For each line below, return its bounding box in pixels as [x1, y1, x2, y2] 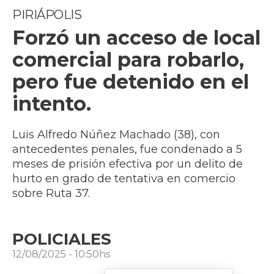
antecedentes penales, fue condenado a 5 [12, 143, 242, 157]
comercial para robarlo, [12, 48, 244, 72]
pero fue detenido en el [12, 70, 249, 94]
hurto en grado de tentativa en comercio [12, 172, 235, 186]
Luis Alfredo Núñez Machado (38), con [12, 128, 220, 142]
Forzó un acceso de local [12, 26, 261, 50]
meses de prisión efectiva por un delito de [12, 157, 243, 171]
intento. [12, 92, 91, 116]
